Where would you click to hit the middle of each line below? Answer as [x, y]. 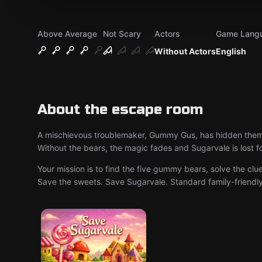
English [231, 51]
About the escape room [120, 110]
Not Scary [122, 34]
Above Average [67, 34]
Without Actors [185, 51]
